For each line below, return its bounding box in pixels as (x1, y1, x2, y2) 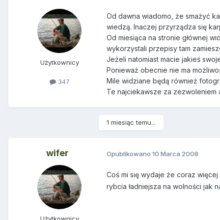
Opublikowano (107, 149, 152, 158)
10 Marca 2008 (152, 149, 198, 158)
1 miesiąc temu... (107, 118, 156, 127)
